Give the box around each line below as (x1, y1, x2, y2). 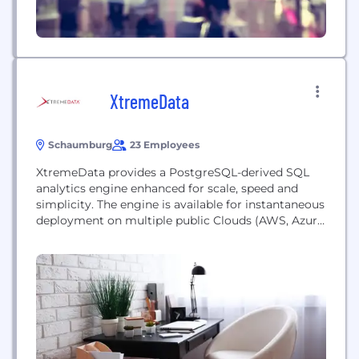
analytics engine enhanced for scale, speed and (36, 181, 298, 196)
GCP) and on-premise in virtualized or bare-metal (36, 229, 312, 244)
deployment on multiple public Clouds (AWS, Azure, (36, 213, 326, 228)
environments (36, 245, 115, 260)
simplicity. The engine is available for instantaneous (36, 197, 97, 212)
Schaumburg (48, 139, 112, 151)
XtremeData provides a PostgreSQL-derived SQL (36, 165, 309, 179)
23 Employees (130, 139, 200, 151)
